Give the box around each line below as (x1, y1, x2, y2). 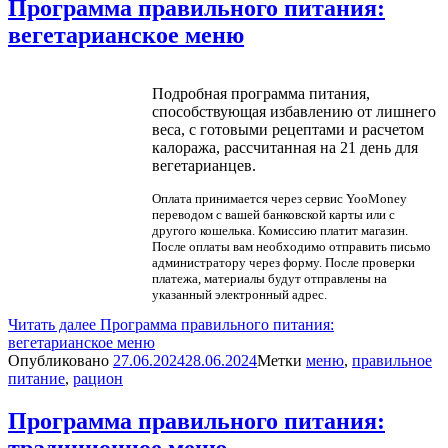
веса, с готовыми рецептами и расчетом (151, 120, 424, 138)
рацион (73, 369, 123, 387)
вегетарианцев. (151, 156, 256, 174)
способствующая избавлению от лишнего (151, 102, 436, 120)
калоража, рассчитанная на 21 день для (151, 138, 418, 156)
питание (8, 369, 65, 387)
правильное (352, 351, 432, 369)
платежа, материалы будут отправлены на (151, 270, 387, 286)
